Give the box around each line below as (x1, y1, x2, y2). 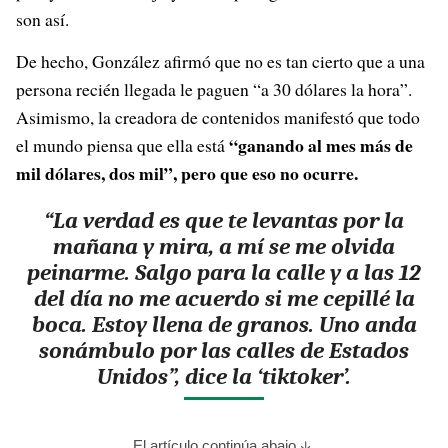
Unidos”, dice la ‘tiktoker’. (97, 363, 351, 390)
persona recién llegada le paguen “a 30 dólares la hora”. (16, 77, 412, 101)
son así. (16, 7, 69, 31)
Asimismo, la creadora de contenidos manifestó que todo (16, 105, 420, 129)
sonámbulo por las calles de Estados (39, 337, 409, 364)
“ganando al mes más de (229, 132, 413, 158)
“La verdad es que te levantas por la (44, 207, 404, 234)
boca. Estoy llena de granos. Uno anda (31, 311, 417, 338)
